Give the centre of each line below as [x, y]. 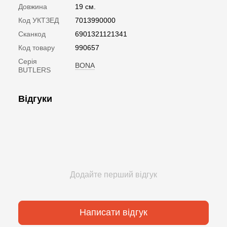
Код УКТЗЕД [39, 20]
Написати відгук [113, 213]
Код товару [36, 47]
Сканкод [32, 34]
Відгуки [35, 99]
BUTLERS [34, 70]
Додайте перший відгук [113, 174]
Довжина [33, 6]
